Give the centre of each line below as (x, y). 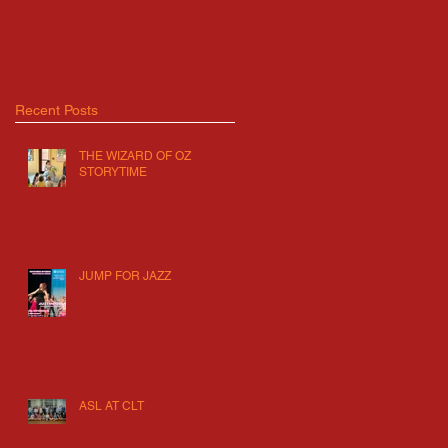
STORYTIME (113, 172)
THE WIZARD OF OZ (135, 156)
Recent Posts (56, 110)
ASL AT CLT (111, 406)
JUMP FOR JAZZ (125, 276)
